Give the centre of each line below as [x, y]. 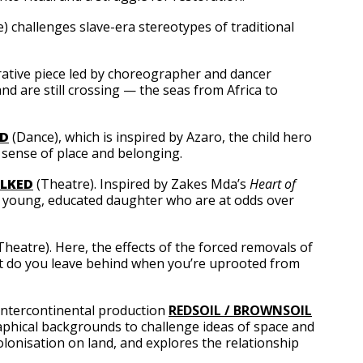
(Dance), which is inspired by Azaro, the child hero [162, 137]
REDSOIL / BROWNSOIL [240, 310]
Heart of [273, 184]
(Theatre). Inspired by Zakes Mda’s [141, 184]
